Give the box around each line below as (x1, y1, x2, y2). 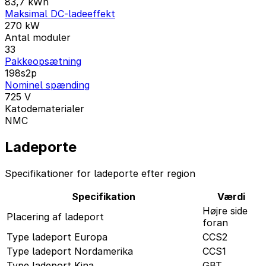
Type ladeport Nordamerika (7, 245, 133, 258)
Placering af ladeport (7, 211, 104, 223)
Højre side (202, 205, 248, 217)
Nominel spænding (5, 79, 90, 91)
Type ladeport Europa (7, 231, 107, 243)
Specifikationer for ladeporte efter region (5, 167, 195, 180)
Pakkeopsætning (5, 55, 81, 68)
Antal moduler (5, 31, 71, 44)
